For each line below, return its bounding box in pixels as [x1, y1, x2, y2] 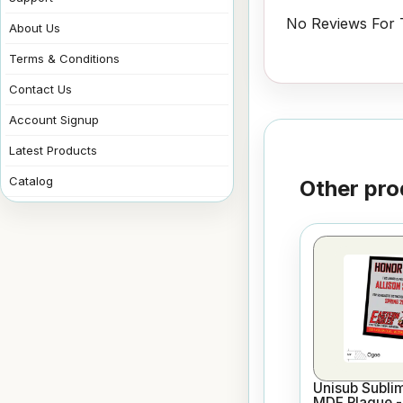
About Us [9, 20, 60, 35]
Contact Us [9, 81, 72, 96]
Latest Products [9, 142, 97, 157]
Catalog [9, 173, 53, 188]
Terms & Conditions [9, 50, 120, 66]
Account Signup [9, 112, 99, 127]
